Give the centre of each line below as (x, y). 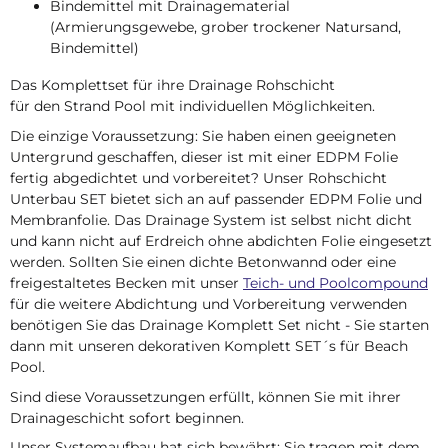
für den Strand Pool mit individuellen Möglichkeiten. (192, 106)
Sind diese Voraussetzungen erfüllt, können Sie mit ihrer (205, 396)
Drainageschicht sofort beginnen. (127, 417)
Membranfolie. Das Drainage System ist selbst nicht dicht (211, 219)
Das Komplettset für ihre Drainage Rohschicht (172, 85)
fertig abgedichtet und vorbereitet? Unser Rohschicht (198, 177)
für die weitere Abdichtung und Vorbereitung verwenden (208, 303)
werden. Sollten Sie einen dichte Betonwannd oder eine (203, 261)
